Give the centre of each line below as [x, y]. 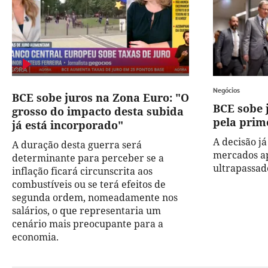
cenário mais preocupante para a [88, 224]
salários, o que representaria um [86, 211]
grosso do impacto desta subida [98, 112]
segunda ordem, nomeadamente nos [95, 198]
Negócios [226, 90]
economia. [35, 237]
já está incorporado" [68, 125]
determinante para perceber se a [88, 158]
